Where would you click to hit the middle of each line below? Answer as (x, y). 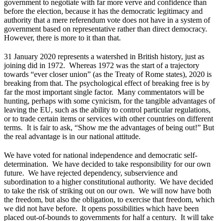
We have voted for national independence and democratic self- (101, 155)
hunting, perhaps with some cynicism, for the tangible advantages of (110, 101)
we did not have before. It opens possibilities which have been (101, 208)
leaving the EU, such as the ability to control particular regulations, (107, 110)
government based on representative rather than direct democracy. (107, 29)
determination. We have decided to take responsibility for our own (107, 164)
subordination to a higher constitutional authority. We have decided (109, 182)
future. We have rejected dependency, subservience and (91, 173)
